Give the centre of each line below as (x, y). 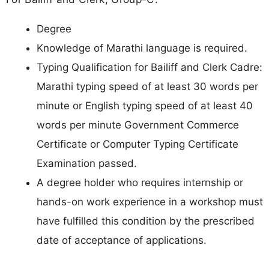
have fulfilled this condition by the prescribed (146, 221)
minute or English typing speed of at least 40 (145, 106)
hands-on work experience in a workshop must (150, 202)
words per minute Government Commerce (138, 125)
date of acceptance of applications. (122, 240)
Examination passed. (87, 164)
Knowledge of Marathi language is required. (142, 48)
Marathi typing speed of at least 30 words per (147, 87)
